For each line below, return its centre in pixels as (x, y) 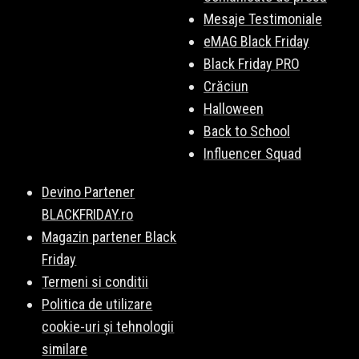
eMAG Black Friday (256, 41)
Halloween (234, 109)
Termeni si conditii (95, 282)
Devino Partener (89, 192)
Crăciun (226, 86)
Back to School (247, 131)
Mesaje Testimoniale (263, 19)
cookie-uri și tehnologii (108, 327)
